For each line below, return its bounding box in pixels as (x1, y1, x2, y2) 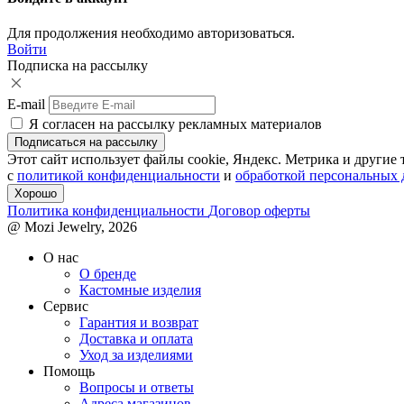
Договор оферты (208, 203, 310, 219)
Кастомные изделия (79, 282, 201, 298)
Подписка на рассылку (7, 58, 148, 74)
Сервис (43, 298, 88, 315)
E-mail (7, 96, 45, 113)
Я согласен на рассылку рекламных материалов (29, 116, 322, 133)
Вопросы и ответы (79, 380, 194, 396)
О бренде (79, 266, 136, 282)
